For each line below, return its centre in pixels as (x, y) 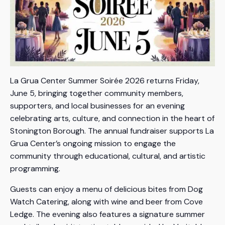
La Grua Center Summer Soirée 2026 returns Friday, (105, 81)
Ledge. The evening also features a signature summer (107, 214)
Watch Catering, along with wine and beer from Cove (106, 202)
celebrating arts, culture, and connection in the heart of (112, 119)
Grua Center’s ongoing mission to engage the (93, 144)
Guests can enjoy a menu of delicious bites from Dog (106, 189)
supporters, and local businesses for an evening (97, 106)
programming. (35, 169)
